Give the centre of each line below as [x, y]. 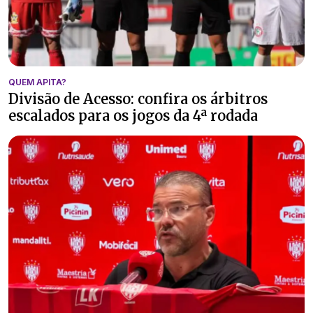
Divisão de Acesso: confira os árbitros [138, 99]
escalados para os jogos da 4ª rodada [133, 115]
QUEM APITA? [37, 82]
